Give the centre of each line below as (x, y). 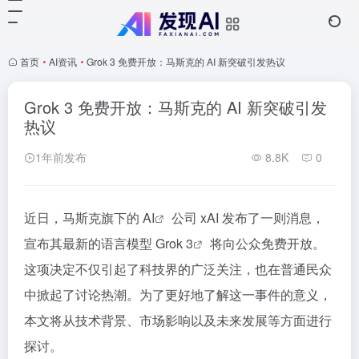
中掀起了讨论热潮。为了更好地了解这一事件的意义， (178, 294)
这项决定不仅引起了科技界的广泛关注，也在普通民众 (178, 269)
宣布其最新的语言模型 (90, 243)
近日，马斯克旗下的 (83, 218)
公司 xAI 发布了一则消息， (246, 218)
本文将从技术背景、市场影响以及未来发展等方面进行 (178, 320)
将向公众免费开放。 (266, 243)
